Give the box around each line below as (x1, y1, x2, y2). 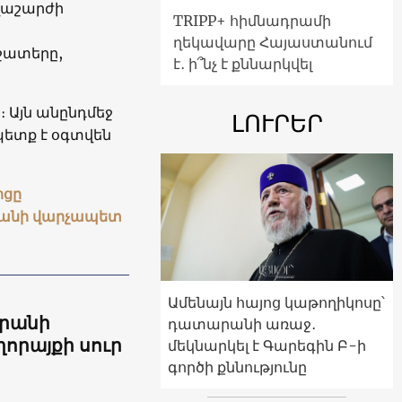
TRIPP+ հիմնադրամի (173, 11, 331, 30)
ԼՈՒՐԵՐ (231, 108, 323, 138)
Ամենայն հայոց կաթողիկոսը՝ (168, 293, 385, 312)
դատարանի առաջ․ (168, 315, 316, 334)
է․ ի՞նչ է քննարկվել (173, 54, 312, 73)
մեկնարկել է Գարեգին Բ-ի (168, 336, 366, 355)
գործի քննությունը (168, 358, 307, 377)
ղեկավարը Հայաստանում (173, 32, 372, 51)
